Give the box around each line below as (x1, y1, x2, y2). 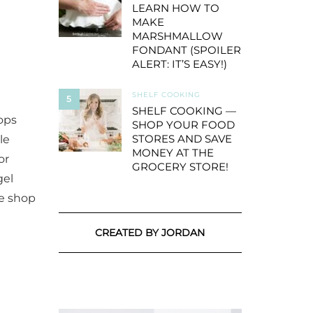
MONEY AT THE (131, 146, 214, 159)
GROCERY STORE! (131, 160, 228, 173)
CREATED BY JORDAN (95, 226, 205, 239)
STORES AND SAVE (131, 132, 232, 145)
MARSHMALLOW (131, 29, 223, 43)
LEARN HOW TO (131, 1, 219, 15)
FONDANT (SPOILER (131, 43, 241, 57)
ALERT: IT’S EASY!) (131, 57, 227, 71)
